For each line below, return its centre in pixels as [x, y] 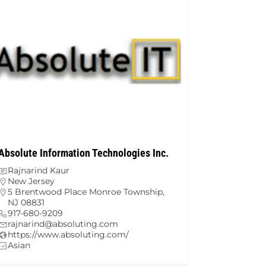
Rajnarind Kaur [39, 171]
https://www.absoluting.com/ [68, 235]
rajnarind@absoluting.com [63, 224]
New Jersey [31, 181]
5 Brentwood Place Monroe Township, [86, 192]
